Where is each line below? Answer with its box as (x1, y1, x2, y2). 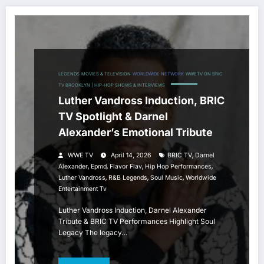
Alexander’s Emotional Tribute (58, 126, 213, 139)
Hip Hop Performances (145, 163, 212, 171)
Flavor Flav (110, 163, 142, 171)
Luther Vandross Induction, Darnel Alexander (58, 206, 207, 215)
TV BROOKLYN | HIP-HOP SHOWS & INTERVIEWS (58, 82, 165, 88)
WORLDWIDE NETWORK (133, 71, 184, 77)
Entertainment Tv (58, 185, 107, 193)
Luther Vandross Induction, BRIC (58, 94, 225, 107)
